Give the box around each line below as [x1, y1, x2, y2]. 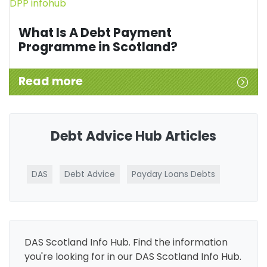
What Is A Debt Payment [18, 23, 172, 41]
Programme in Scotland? [18, 38, 178, 55]
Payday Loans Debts [132, 167, 215, 180]
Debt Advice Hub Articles [51, 126, 216, 145]
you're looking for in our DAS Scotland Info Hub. [24, 249, 241, 263]
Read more [18, 73, 83, 90]
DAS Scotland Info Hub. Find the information [24, 235, 228, 249]
